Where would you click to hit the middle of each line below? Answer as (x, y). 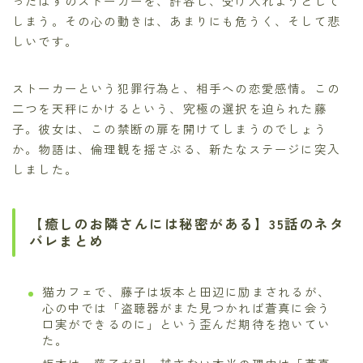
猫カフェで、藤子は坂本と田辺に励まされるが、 (186, 292)
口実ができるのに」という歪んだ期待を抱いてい (186, 324)
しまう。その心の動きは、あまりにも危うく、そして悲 (176, 21)
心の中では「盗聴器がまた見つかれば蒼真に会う (186, 308)
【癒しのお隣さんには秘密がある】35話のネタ (187, 224)
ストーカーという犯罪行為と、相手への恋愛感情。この (176, 88)
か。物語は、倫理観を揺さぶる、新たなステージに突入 (177, 149)
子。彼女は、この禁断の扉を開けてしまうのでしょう (170, 129)
